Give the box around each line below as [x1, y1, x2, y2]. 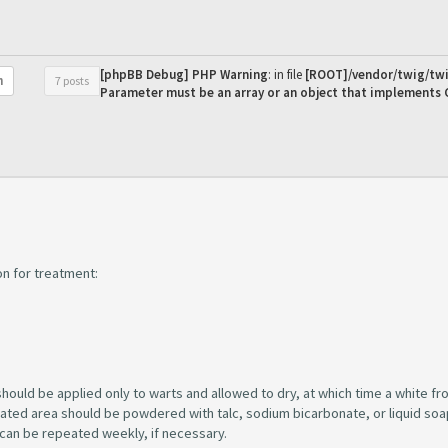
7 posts [55, 73, 89, 88]
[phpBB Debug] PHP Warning [100, 66, 268, 83]
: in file [268, 66, 305, 83]
